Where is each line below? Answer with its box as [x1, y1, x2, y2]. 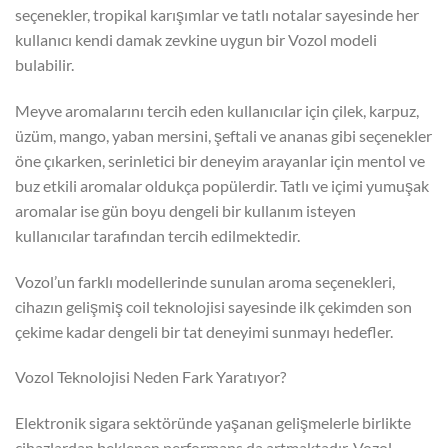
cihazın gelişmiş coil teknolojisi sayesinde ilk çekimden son [15, 296, 412, 316]
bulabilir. [15, 55, 74, 75]
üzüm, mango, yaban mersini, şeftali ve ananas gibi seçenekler [15, 125, 432, 145]
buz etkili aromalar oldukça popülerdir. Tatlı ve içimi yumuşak [15, 175, 429, 195]
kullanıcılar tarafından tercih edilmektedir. [15, 225, 300, 245]
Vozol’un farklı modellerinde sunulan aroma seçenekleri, [15, 271, 395, 291]
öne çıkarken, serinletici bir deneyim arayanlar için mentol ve [15, 150, 425, 170]
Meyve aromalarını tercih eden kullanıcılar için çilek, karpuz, [15, 100, 419, 120]
